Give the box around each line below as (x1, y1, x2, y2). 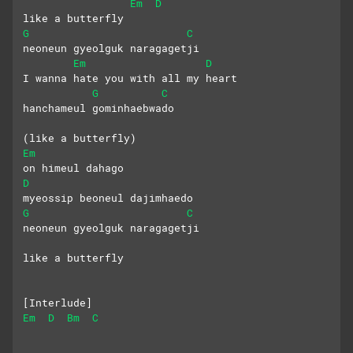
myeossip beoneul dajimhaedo (23, 191, 193, 206)
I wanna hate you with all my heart (23, 71, 237, 86)
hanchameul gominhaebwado (23, 101, 174, 116)
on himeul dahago (23, 161, 124, 176)
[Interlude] (23, 295, 92, 310)
